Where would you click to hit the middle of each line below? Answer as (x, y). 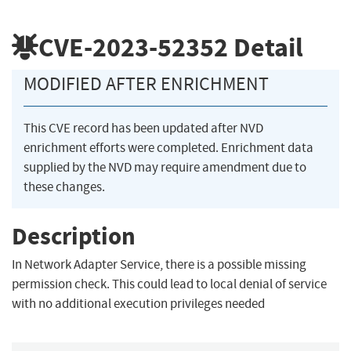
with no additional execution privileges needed (138, 304)
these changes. (64, 187)
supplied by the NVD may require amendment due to (165, 168)
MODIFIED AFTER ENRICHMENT (146, 84)
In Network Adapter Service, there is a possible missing (159, 265)
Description (74, 236)
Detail (266, 47)
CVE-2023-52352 (133, 47)
